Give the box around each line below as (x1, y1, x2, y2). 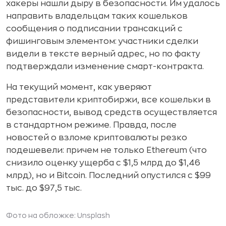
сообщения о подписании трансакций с (6, 25, 183, 33)
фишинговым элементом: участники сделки (6, 37, 198, 45)
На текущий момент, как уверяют (6, 83, 152, 91)
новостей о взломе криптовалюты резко (6, 134, 187, 142)
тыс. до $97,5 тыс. (6, 184, 82, 192)
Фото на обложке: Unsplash (6, 212, 110, 219)
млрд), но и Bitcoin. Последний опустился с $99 (6, 172, 211, 180)
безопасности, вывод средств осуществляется (6, 108, 217, 117)
